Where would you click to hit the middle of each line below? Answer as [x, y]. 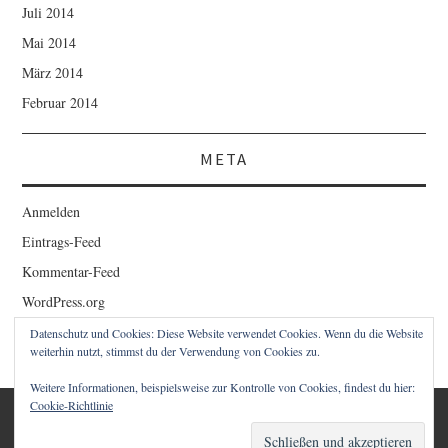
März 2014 [53, 72]
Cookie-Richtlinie [71, 405]
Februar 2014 [60, 102]
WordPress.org [64, 301]
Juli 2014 [48, 12]
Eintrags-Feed [62, 241]
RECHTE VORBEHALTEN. [224, 435]
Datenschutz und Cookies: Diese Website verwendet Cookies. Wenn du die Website [226, 333]
